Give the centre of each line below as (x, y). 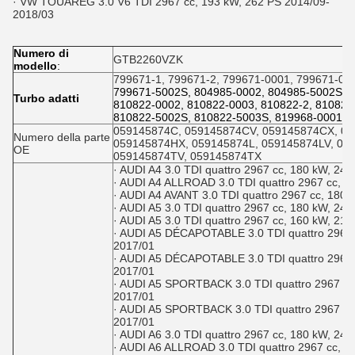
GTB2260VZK (148, 59)
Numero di (41, 53)
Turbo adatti (46, 98)
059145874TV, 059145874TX (187, 156)
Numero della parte (62, 137)
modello (35, 66)
